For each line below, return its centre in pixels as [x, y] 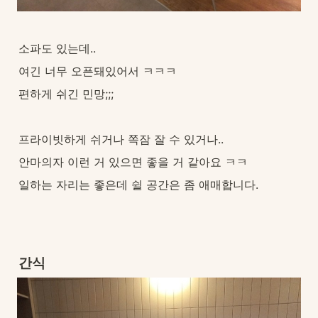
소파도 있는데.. [57, 48]
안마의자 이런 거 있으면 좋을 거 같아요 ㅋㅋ [133, 162]
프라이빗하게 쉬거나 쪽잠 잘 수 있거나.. [121, 139]
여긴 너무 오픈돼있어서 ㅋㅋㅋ [98, 71]
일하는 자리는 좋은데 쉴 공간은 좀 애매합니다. [138, 185]
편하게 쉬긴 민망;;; [66, 94]
